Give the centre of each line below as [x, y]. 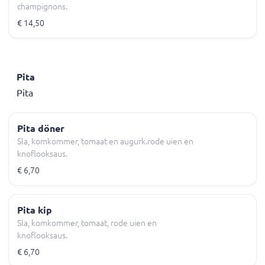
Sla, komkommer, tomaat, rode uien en [87, 223]
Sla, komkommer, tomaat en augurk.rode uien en [105, 142]
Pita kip [35, 210]
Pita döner [41, 129]
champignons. [42, 7]
